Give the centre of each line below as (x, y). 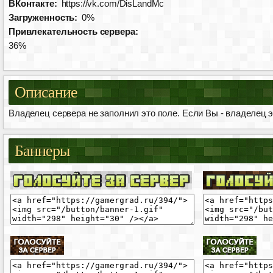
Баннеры (42, 151)
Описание (46, 92)
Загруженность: (43, 17)
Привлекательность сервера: (73, 31)
